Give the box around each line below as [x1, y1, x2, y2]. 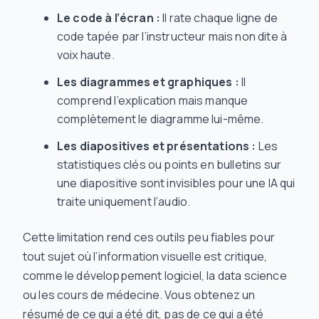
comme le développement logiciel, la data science [23, 268, 287, 283]
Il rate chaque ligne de [160, 10, 278, 26]
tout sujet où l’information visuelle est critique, [23, 249, 268, 264]
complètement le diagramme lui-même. [57, 111, 264, 127]
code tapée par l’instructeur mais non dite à [57, 28, 288, 44]
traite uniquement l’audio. [57, 194, 191, 209]
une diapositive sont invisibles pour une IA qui [57, 175, 296, 191]
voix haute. [57, 47, 115, 63]
